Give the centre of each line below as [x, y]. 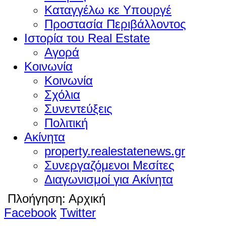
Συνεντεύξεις [78, 108]
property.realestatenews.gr [115, 151]
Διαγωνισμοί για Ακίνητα [109, 179]
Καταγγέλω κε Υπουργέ [108, 10]
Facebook [30, 212]
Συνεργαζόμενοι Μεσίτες [109, 165]
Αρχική [87, 198]
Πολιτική [66, 123]
